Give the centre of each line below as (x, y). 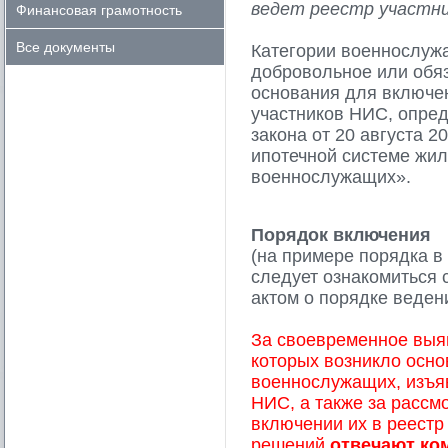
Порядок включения (341, 235)
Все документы (65, 47)
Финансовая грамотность (99, 10)
